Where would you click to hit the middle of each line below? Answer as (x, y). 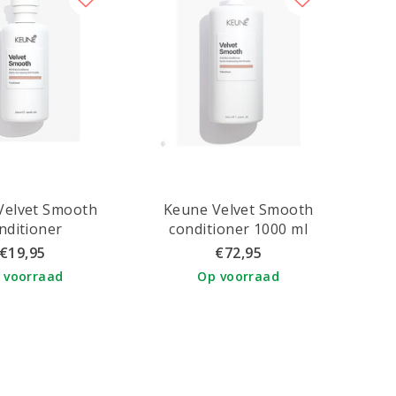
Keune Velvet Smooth (238, 209)
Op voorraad (239, 276)
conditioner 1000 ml (281, 228)
